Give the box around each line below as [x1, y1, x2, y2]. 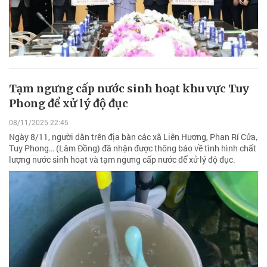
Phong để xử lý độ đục [9, 97, 128, 111]
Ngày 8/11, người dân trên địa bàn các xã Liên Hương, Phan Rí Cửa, [9, 131, 257, 142]
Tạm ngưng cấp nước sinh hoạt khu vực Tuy [9, 82, 249, 96]
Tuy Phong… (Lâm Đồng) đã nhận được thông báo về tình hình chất [9, 142, 256, 154]
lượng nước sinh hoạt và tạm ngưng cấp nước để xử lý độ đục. [9, 153, 235, 165]
